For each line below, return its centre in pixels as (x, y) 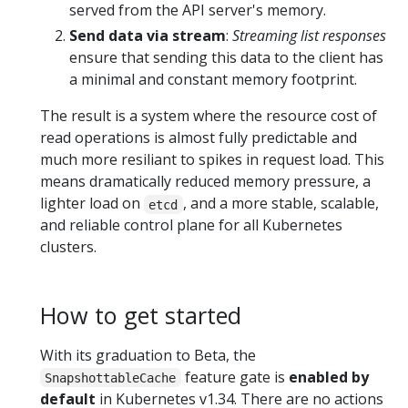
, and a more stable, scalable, (280, 204)
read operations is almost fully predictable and (199, 138)
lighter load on (92, 204)
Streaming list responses (309, 36)
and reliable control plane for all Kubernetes (191, 225)
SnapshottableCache (111, 377)
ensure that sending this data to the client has (226, 58)
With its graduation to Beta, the (148, 355)
